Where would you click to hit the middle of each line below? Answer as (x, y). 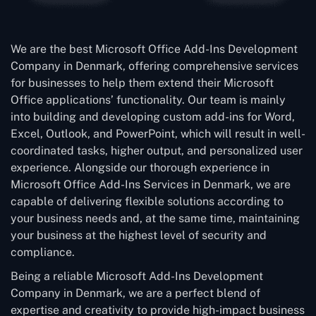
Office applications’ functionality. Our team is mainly (148, 99)
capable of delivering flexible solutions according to (147, 201)
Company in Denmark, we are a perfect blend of (135, 293)
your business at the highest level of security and (139, 235)
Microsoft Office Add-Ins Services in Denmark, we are (151, 184)
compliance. (43, 252)
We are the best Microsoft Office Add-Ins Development (154, 49)
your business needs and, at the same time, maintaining (155, 218)
